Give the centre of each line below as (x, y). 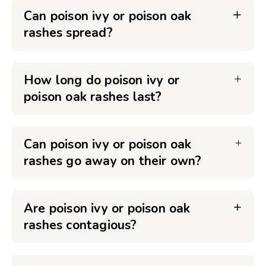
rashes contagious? (80, 225)
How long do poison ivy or (102, 80)
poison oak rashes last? (93, 97)
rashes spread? (68, 33)
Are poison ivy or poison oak (107, 208)
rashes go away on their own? (113, 161)
